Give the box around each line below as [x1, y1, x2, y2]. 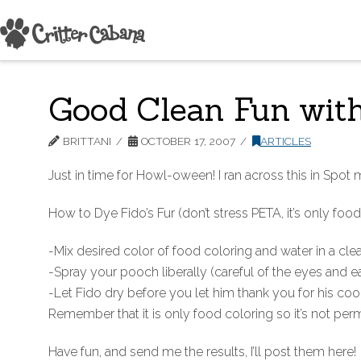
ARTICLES [260, 135, 311, 147]
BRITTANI [60, 135, 111, 147]
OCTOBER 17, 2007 [138, 135, 235, 147]
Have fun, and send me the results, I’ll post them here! [48, 344, 356, 359]
